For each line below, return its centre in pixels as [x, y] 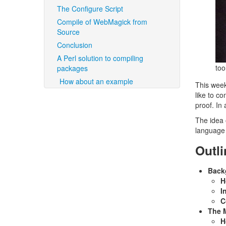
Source [68, 32]
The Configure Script [90, 9]
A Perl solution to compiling [100, 58]
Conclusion [75, 45]
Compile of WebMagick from [102, 22]
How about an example [96, 81]
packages [72, 68]
